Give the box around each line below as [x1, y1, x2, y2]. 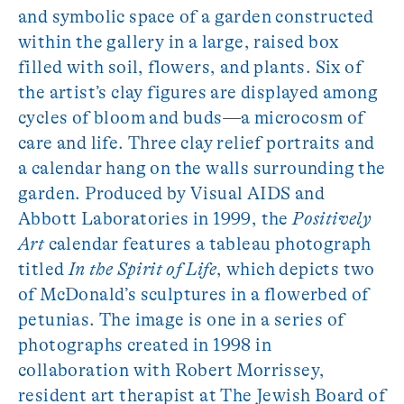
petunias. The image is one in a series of [18, 309, 345, 330]
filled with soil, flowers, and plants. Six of [18, 57, 363, 78]
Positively [292, 208, 372, 229]
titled [18, 259, 69, 280]
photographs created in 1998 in [18, 335, 271, 355]
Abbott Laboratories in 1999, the [18, 208, 293, 229]
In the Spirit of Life [68, 259, 217, 280]
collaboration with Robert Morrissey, [18, 360, 326, 381]
